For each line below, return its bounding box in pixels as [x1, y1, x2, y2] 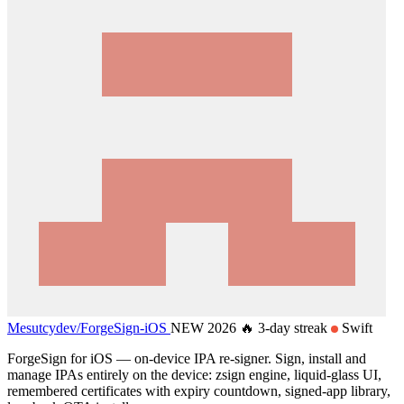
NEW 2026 [170, 319, 240, 335]
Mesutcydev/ [7, 319, 80, 335]
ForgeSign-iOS [80, 319, 167, 335]
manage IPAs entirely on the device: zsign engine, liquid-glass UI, [7, 366, 381, 382]
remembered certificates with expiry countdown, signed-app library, [7, 382, 390, 399]
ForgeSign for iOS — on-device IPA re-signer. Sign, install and [7, 350, 366, 366]
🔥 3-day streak [240, 319, 331, 335]
